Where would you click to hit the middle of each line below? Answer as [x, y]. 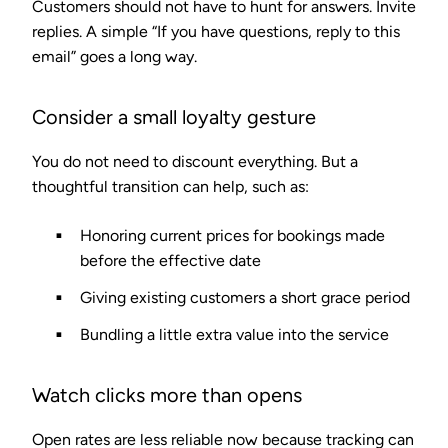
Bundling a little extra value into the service [234, 334]
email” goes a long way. [114, 56]
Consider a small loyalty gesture [174, 116]
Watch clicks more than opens [167, 394]
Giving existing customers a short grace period [245, 297]
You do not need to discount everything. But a [195, 161]
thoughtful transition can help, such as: [170, 186]
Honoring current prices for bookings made [232, 235]
